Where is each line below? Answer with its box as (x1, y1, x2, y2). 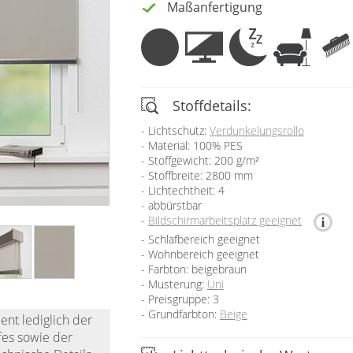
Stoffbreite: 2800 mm (147, 167, 253, 183)
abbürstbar (147, 197, 202, 213)
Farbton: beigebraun (147, 261, 247, 277)
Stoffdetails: (172, 95, 251, 115)
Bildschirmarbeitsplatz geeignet (147, 212, 302, 228)
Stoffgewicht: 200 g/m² (147, 152, 259, 168)
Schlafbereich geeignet (147, 231, 260, 247)
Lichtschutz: (147, 122, 210, 138)
